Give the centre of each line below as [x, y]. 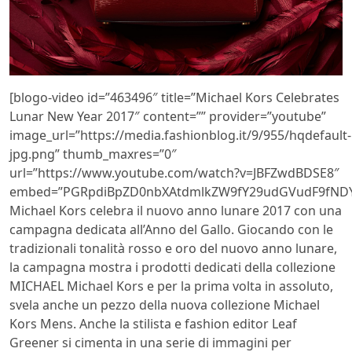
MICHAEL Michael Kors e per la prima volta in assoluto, [171, 286]
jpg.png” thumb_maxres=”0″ [93, 154]
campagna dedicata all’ [77, 229]
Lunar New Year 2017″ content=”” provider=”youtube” [168, 116]
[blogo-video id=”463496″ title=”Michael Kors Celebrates [174, 97]
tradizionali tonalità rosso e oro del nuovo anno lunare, [173, 248]
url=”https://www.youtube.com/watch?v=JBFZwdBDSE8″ [174, 172]
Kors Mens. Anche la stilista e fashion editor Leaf [153, 323]
